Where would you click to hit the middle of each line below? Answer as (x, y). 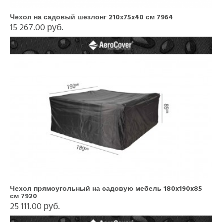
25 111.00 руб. (35, 206)
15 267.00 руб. (37, 28)
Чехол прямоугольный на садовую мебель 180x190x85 (106, 189)
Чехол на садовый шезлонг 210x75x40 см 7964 (91, 17)
